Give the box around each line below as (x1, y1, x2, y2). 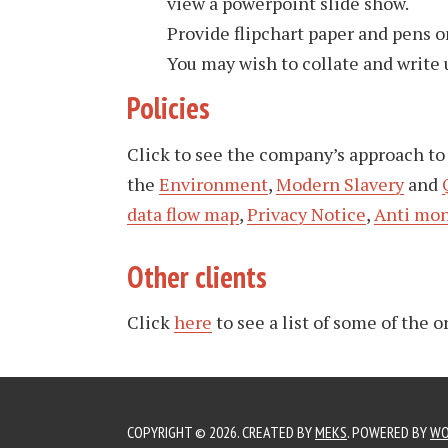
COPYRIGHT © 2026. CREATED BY (127, 422, 315, 442)
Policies (127, 88, 216, 127)
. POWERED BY (347, 422, 430, 442)
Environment (159, 171, 268, 196)
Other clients (127, 256, 267, 296)
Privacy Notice (247, 201, 366, 226)
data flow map (127, 201, 239, 226)
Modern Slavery (276, 171, 404, 196)
